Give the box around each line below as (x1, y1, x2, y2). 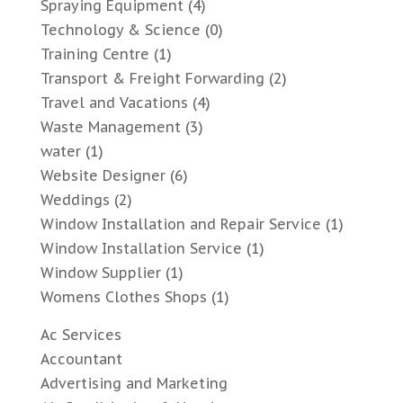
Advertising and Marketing (40, 374, 228, 393)
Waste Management (40, 118, 181, 137)
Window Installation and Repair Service (40, 215, 321, 234)
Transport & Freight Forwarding (40, 69, 264, 88)
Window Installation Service (40, 239, 242, 258)
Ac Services (40, 326, 121, 345)
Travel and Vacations (40, 94, 188, 112)
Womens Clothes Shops (40, 288, 207, 307)
